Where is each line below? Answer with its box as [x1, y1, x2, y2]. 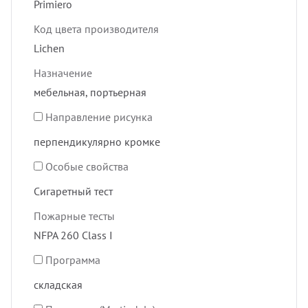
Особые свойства [45, 159, 129, 173]
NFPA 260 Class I [34, 228, 113, 242]
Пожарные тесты [34, 208, 115, 223]
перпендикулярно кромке [34, 134, 160, 148]
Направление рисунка [45, 109, 153, 124]
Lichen [34, 41, 65, 55]
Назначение [34, 65, 92, 80]
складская [34, 277, 82, 291]
